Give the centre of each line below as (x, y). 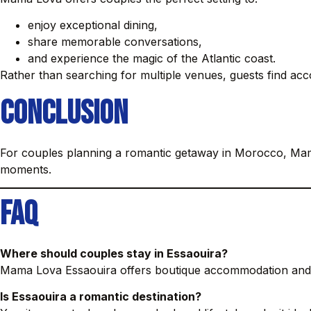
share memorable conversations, (115, 42)
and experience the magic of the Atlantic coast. (152, 59)
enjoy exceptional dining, (93, 25)
